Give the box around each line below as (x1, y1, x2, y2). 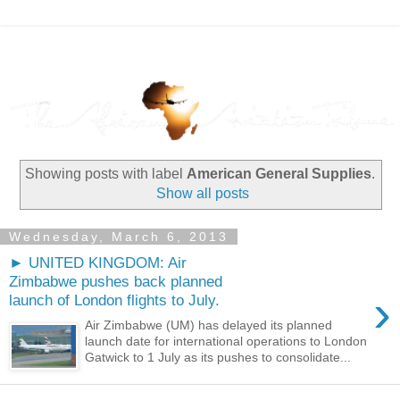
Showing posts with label (25, 166, 187, 182)
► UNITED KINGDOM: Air (9, 253, 187, 271)
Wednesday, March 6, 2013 (9, 229, 229, 244)
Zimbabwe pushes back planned (9, 271, 222, 290)
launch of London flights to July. (9, 290, 220, 309)
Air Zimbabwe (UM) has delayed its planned (85, 318, 333, 333)
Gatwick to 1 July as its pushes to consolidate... (85, 350, 352, 365)
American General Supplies (187, 166, 371, 182)
